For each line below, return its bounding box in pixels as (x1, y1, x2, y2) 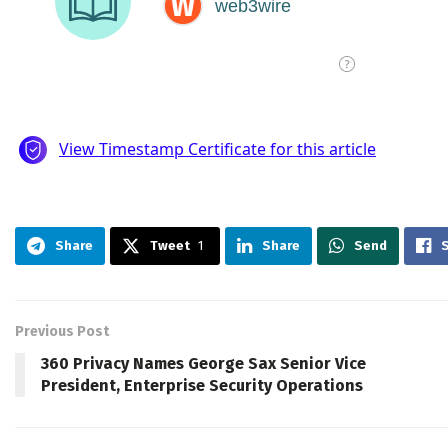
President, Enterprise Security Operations (41, 376, 363, 396)
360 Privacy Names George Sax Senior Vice (41, 354, 366, 374)
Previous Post (15, 323, 109, 341)
